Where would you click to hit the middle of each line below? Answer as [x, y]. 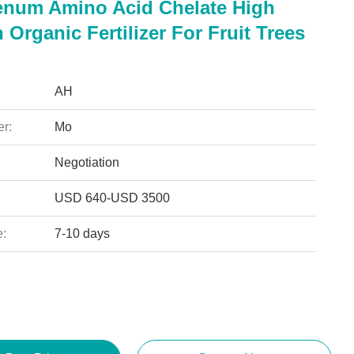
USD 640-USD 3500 [112, 198]
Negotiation [87, 162]
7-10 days [82, 233]
